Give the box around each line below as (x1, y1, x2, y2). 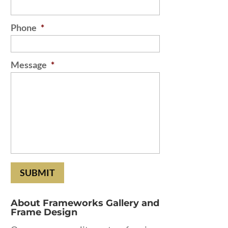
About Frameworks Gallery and (11, 197, 160, 209)
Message (11, 59, 47, 70)
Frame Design (11, 206, 78, 218)
